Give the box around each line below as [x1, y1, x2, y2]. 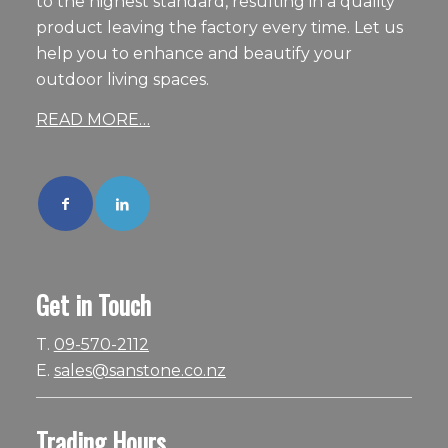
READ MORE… [35, 109, 150, 129]
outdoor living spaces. [35, 69, 209, 89]
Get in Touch [35, 286, 151, 324]
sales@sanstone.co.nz [53, 360, 226, 380]
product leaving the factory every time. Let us [35, 17, 403, 37]
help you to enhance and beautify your [35, 43, 352, 63]
